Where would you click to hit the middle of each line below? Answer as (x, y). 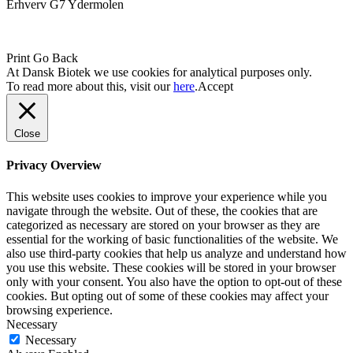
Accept (216, 87)
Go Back (56, 58)
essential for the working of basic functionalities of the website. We (172, 239)
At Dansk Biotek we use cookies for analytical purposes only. (159, 72)
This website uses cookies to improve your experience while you (167, 196)
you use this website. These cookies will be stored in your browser (171, 267)
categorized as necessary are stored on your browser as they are (163, 225)
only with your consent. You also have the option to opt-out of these (174, 281)
